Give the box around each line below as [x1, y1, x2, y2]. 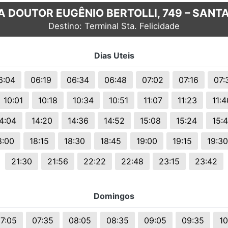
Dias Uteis [94, 50, 134, 61]
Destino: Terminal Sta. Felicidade [48, 21, 180, 32]
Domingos [94, 191, 134, 202]
